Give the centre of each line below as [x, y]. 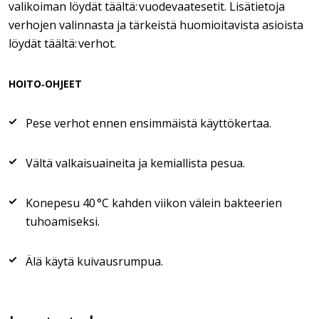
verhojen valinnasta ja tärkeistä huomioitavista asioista [156, 25]
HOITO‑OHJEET [45, 84]
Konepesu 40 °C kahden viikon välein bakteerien [154, 203]
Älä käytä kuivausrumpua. [94, 261]
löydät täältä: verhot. [62, 43]
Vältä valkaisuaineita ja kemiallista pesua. [135, 163]
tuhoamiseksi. [63, 221]
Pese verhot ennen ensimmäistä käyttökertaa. [148, 123]
